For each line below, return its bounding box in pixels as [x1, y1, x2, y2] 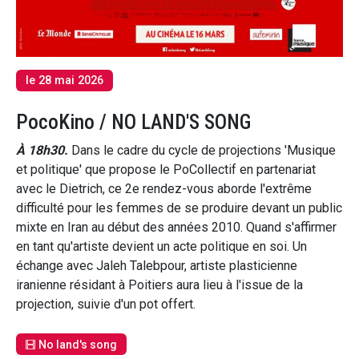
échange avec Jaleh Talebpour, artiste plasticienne [16, 258, 297, 274]
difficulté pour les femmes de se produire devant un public [16, 200, 342, 216]
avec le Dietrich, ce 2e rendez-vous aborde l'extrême [16, 181, 312, 197]
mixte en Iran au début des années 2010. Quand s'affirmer [16, 220, 337, 236]
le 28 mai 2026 [26, 73, 103, 87]
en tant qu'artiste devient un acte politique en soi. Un [16, 239, 307, 255]
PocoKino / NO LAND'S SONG [16, 111, 251, 135]
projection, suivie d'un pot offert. [16, 296, 196, 313]
